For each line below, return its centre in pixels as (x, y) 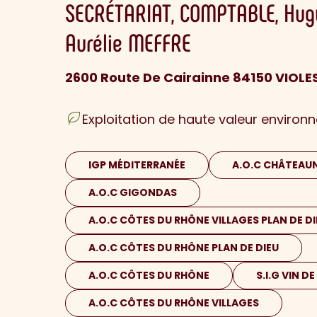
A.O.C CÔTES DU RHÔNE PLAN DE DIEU (184, 248)
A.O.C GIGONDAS (133, 193)
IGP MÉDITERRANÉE (137, 165)
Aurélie (97, 42)
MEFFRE (160, 42)
